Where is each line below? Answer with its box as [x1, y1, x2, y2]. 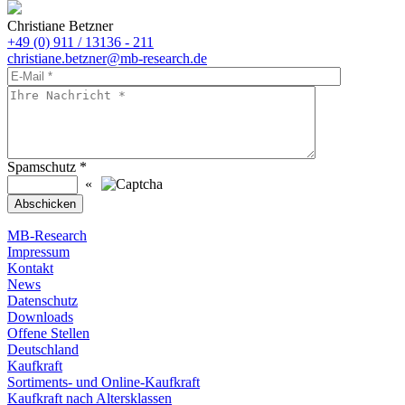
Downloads [7, 308, 73, 325]
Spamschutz [7, 158, 80, 174]
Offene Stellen [7, 325, 89, 341]
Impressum [7, 243, 70, 259]
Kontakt [7, 259, 53, 276]
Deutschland [7, 341, 79, 357]
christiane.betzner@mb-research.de [7, 50, 207, 66]
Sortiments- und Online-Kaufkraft [7, 373, 200, 390]
